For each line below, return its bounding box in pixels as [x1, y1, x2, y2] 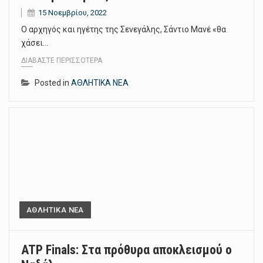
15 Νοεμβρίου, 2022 [38, 8, 107, 17]
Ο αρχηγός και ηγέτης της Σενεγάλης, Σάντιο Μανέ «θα [21, 24, 226, 34]
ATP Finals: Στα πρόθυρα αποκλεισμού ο [21, 242, 232, 258]
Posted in [35, 78, 71, 88]
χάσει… [21, 38, 48, 48]
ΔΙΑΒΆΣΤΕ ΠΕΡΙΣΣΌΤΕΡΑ [21, 56, 102, 65]
